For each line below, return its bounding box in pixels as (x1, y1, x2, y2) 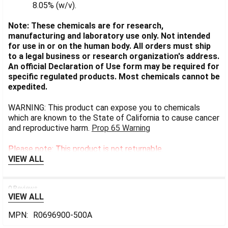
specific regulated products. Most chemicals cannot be (8, 72, 220, 82)
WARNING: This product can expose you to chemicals (8, 103, 200, 113)
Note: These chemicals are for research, (8, 21, 163, 31)
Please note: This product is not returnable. (8, 144, 163, 154)
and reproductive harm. (8, 123, 92, 133)
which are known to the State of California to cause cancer (8, 113, 219, 123)
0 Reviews (8, 184, 38, 192)
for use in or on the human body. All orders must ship (8, 41, 211, 51)
